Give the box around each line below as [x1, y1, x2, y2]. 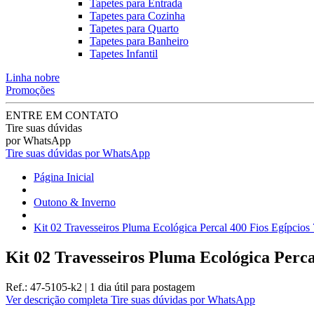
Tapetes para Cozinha [90, 10, 185, 22]
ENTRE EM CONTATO [6, 109, 118, 121]
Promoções [6, 84, 55, 96]
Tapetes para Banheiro [90, 35, 189, 47]
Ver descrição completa [6, 293, 111, 306]
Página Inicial [34, 171, 94, 183]
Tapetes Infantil [90, 48, 158, 60]
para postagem [131, 280, 195, 293]
